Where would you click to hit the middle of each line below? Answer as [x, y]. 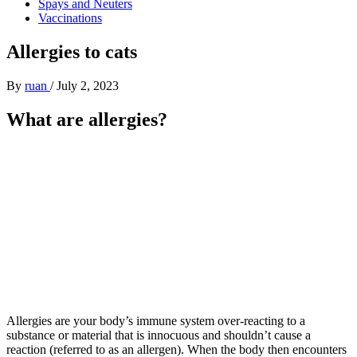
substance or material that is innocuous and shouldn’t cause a [159, 335]
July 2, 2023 [88, 85]
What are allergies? [87, 119]
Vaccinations [70, 18]
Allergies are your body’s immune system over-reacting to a [156, 320]
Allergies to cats [72, 51]
